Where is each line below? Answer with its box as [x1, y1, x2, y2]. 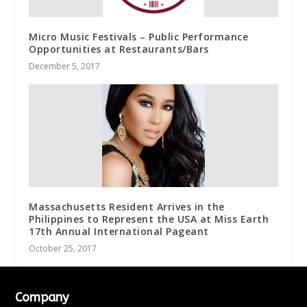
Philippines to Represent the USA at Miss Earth [29, 212, 269, 225]
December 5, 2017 [29, 60, 101, 72]
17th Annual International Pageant [29, 224, 209, 238]
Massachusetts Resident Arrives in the [29, 199, 225, 213]
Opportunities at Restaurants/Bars [29, 42, 209, 56]
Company [15, 289, 69, 305]
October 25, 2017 [29, 242, 97, 254]
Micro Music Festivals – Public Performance [29, 29, 249, 43]
